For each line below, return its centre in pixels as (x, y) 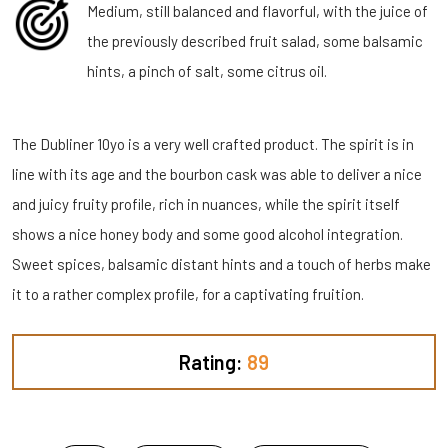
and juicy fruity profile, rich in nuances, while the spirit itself (206, 204)
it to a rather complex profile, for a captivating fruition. (188, 294)
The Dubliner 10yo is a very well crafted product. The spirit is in (213, 144)
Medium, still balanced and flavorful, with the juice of (257, 11)
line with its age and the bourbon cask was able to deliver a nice (217, 174)
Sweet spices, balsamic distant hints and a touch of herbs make (221, 264)
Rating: (213, 362)
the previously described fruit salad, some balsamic (255, 41)
